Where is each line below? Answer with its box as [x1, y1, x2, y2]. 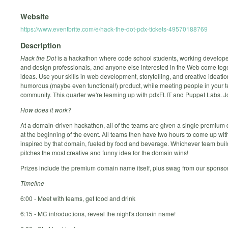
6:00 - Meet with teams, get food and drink [20, 194, 135, 203]
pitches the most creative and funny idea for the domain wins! [20, 148, 188, 157]
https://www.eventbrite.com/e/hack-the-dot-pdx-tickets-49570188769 [20, 24, 208, 33]
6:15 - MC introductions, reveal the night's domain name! [20, 209, 176, 218]
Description [20, 40, 61, 51]
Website [20, 11, 49, 21]
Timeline [20, 179, 44, 188]
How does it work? [20, 105, 71, 115]
